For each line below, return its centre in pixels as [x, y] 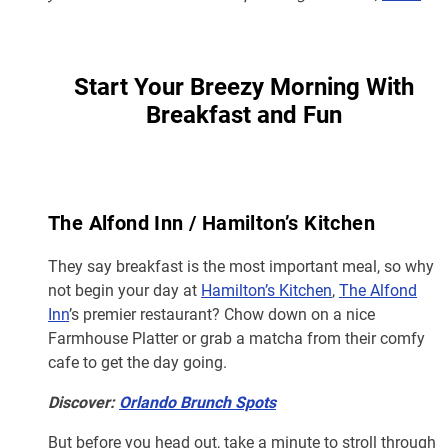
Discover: [83, 402]
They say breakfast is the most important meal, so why [241, 266]
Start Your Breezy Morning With [244, 86]
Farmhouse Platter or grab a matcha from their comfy [236, 338]
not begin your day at [124, 290]
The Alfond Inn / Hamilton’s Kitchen [211, 222]
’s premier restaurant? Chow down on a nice [222, 314]
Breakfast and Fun [244, 114]
